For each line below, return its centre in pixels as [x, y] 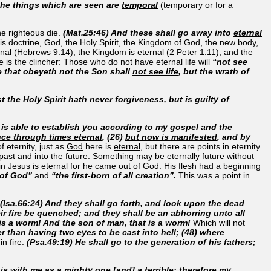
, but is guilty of [197, 99]
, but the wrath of [214, 71]
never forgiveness [127, 99]
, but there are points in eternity [200, 146]
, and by [234, 136]
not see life [155, 71]
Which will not [219, 222]
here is [98, 146]
